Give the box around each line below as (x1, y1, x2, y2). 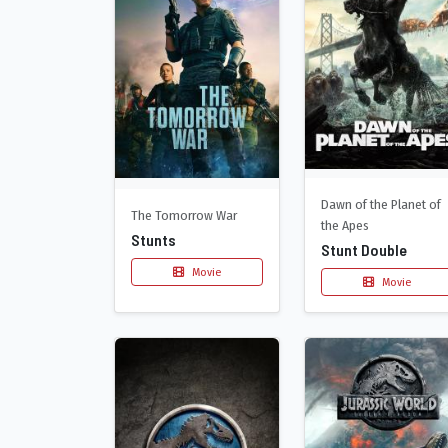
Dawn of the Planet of (321, 196, 441, 214)
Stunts (131, 229, 176, 249)
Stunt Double (321, 240, 407, 260)
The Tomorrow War (131, 206, 237, 224)
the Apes (321, 217, 369, 235)
